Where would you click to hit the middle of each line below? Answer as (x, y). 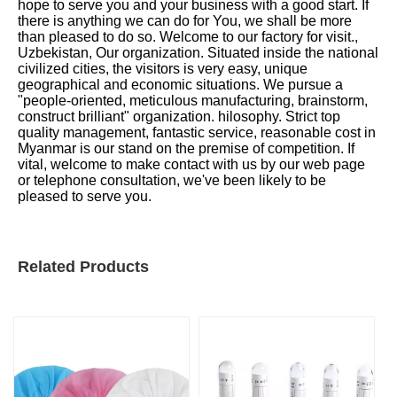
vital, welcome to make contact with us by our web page (191, 164)
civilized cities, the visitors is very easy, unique (163, 68)
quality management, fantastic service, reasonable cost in (197, 132)
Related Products (83, 266)
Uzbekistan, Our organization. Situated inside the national (198, 52)
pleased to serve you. (85, 196)
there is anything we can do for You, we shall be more (185, 20)
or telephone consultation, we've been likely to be (172, 180)
